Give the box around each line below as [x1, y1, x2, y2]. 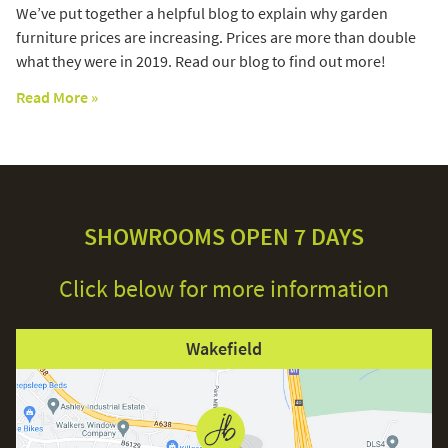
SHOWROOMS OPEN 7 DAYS [84, 221, 364, 253]
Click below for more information [59, 273, 389, 305]
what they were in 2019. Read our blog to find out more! [16, 51, 386, 72]
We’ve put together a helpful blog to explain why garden [16, 3, 388, 24]
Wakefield [186, 337, 262, 361]
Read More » [16, 87, 98, 108]
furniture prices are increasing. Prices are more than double [16, 27, 416, 48]
